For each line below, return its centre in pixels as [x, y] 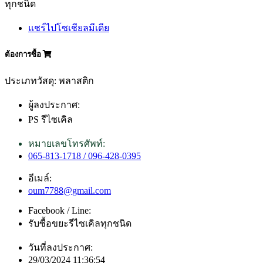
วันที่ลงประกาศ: [60, 248]
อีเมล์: [40, 178]
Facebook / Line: [60, 211]
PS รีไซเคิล [50, 120]
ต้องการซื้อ [24, 55]
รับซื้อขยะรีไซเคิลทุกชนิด [80, 224]
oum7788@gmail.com [70, 191]
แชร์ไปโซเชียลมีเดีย [69, 28]
